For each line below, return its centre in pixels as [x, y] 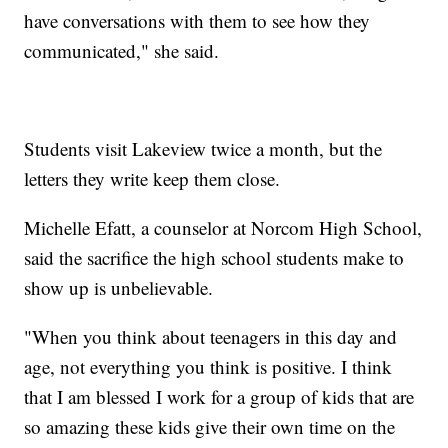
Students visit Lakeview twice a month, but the [203, 148]
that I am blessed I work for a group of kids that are [219, 396]
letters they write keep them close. [152, 178]
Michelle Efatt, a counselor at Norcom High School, [223, 227]
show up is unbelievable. [119, 287]
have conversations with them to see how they [197, 20]
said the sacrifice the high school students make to [214, 257]
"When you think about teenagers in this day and [211, 336]
